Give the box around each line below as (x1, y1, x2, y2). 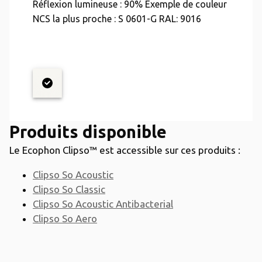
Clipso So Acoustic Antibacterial (33, 198, 173, 209)
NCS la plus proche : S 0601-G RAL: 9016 (33, 13, 201, 24)
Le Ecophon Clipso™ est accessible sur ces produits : (9, 144, 240, 156)
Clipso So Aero (33, 213, 97, 224)
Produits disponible (9, 122, 167, 141)
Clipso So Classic (33, 184, 105, 195)
